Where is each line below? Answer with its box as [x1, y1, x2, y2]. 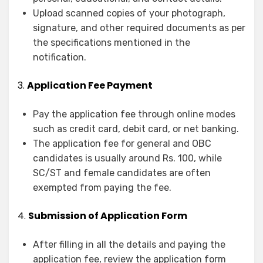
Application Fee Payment [27, 79, 153, 93]
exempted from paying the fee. [33, 182, 171, 194]
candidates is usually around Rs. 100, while [33, 153, 222, 164]
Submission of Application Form [28, 209, 187, 223]
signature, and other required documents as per [33, 22, 245, 34]
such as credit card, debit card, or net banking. [33, 123, 239, 135]
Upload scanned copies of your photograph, [33, 8, 225, 19]
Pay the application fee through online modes [33, 109, 235, 120]
